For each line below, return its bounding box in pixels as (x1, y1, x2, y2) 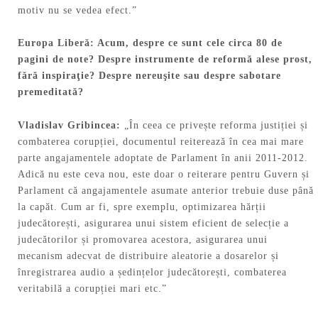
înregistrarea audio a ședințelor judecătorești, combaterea (18, 267, 287, 278)
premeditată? (18, 87, 84, 98)
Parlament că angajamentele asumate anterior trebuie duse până (18, 185, 314, 197)
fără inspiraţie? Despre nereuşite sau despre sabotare (18, 70, 281, 82)
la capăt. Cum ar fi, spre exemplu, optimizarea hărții (18, 202, 266, 213)
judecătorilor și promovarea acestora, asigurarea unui (18, 234, 268, 246)
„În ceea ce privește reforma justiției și (124, 120, 308, 131)
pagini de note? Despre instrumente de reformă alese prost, (18, 54, 312, 65)
